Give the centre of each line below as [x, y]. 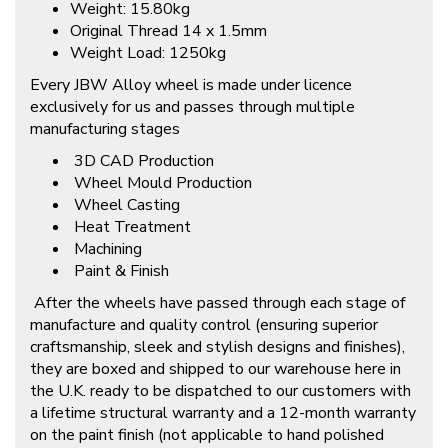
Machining [106, 249]
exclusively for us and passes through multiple [192, 107]
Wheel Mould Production [161, 183]
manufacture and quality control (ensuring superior [204, 325]
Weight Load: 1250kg [148, 53]
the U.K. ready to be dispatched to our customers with [220, 391]
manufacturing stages [105, 129]
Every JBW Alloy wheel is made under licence [191, 85]
